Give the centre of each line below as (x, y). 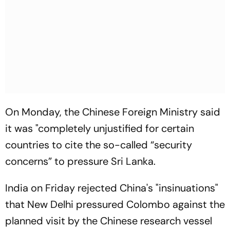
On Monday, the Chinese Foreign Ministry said (113, 112)
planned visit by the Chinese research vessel (109, 221)
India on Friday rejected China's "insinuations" (112, 188)
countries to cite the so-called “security (99, 145)
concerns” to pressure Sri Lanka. (80, 161)
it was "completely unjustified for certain (100, 128)
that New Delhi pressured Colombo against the (115, 204)
